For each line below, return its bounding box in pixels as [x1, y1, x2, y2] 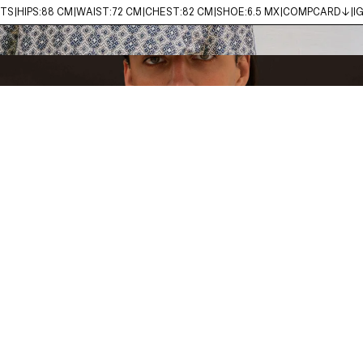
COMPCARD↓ [282, 6, 350, 18]
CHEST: [144, 6, 182, 18]
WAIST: [75, 6, 112, 18]
